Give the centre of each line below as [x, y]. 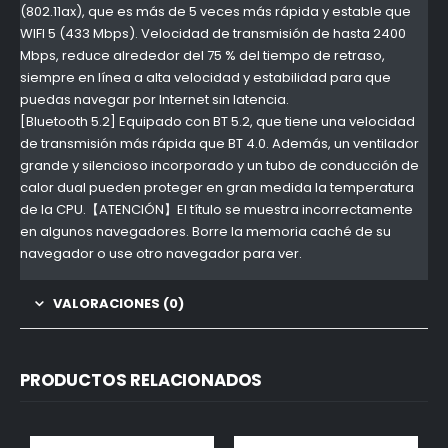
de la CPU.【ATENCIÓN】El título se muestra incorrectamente [216, 210]
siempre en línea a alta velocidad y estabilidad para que [205, 78]
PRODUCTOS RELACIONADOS [141, 380]
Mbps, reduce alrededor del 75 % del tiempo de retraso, [202, 56]
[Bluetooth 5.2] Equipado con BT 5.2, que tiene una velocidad [217, 122]
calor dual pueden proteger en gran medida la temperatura [217, 188]
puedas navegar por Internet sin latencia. [154, 100]
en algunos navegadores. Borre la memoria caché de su [205, 232]
